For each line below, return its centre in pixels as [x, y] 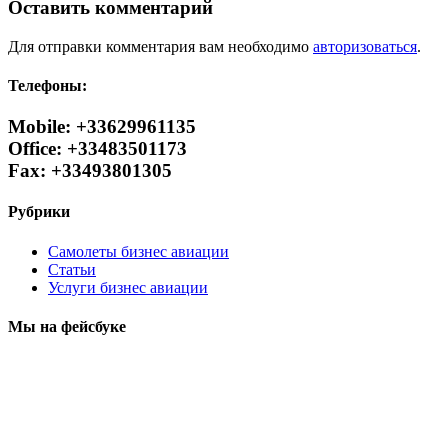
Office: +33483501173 [97, 149]
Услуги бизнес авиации [128, 287]
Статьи [72, 269]
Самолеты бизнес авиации [138, 251]
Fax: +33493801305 [90, 171]
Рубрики [39, 212]
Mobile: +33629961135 [102, 127]
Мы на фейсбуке [67, 326]
